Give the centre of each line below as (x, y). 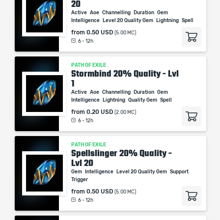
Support (180, 172)
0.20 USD (100, 112)
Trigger (80, 180)
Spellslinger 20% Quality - (122, 153)
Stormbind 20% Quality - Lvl (125, 74)
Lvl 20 (82, 163)
